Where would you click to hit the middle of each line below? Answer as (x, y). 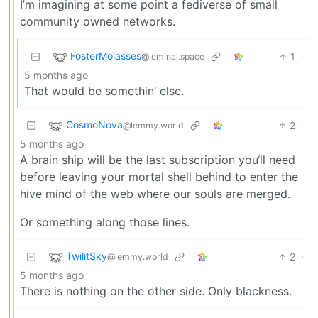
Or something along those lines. (105, 222)
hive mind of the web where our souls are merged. (155, 193)
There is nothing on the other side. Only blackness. (156, 291)
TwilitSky (87, 256)
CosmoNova (94, 124)
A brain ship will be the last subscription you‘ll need (158, 159)
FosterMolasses (106, 55)
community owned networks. (98, 21)
